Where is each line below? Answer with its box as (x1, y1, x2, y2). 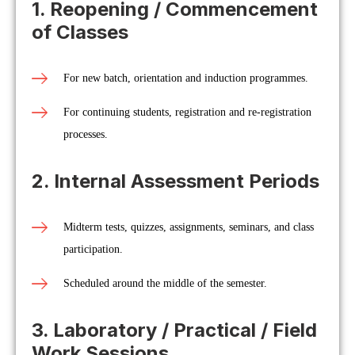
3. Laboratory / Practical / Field (32, 319, 317, 342)
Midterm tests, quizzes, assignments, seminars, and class (63, 221, 314, 233)
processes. (63, 128, 108, 140)
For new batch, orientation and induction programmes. (63, 72, 308, 84)
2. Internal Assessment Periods (32, 170, 319, 193)
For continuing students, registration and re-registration (63, 106, 311, 118)
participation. (63, 243, 123, 255)
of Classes (32, 21, 128, 44)
